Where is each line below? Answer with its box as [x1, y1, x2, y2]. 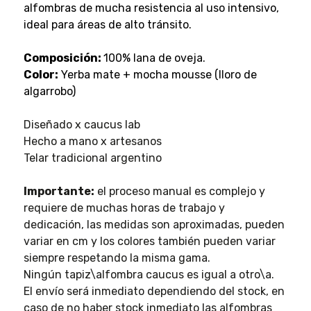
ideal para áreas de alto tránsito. [23, 17, 192, 31]
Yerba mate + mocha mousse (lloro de [58, 67, 257, 81]
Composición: [23, 51, 103, 65]
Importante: [23, 184, 94, 198]
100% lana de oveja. [103, 51, 205, 65]
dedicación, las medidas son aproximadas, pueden [23, 217, 285, 231]
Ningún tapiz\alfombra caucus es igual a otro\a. [23, 267, 274, 281]
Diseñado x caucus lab [23, 117, 140, 131]
